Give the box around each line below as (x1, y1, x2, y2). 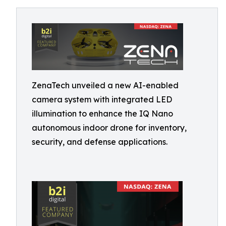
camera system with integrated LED (32, 94, 172, 104)
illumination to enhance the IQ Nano (32, 108, 173, 119)
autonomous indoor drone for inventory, (32, 123, 187, 133)
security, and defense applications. (32, 137, 167, 147)
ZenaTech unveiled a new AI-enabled (32, 80, 179, 90)
